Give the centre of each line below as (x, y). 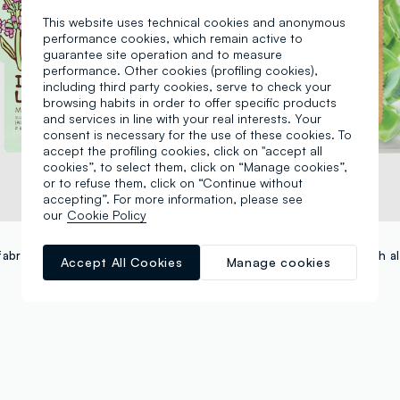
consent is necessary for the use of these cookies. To (197, 134)
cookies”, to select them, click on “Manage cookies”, (195, 166)
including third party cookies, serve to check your (187, 86)
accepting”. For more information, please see (173, 198)
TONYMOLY (246, 235)
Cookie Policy (107, 214)
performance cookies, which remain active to (173, 37)
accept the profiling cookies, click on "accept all (183, 150)
